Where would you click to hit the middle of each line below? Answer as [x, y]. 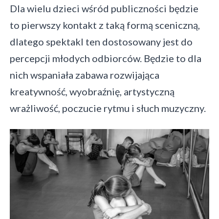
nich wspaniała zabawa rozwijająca [85, 75]
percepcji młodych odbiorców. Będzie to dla [106, 58]
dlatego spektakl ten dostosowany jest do [101, 42]
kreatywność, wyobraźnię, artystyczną [92, 92]
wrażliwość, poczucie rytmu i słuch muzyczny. [108, 108]
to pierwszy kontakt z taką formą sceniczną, [105, 25]
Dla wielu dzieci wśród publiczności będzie [104, 9]
